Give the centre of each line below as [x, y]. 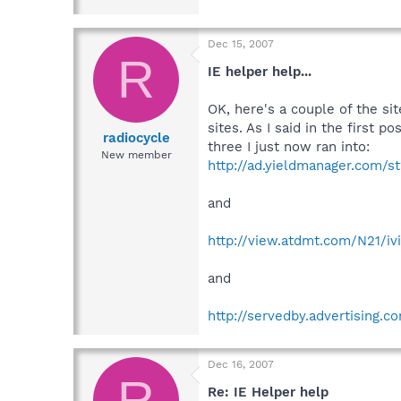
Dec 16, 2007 [241, 364]
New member [136, 155]
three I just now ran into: [289, 146]
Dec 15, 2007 [241, 43]
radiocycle [136, 138]
